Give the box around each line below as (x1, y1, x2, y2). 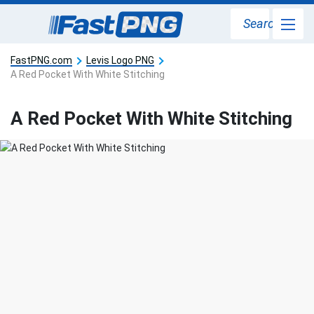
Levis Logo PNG (86, 55, 154, 66)
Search (243, 16, 281, 31)
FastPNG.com (11, 55, 72, 66)
